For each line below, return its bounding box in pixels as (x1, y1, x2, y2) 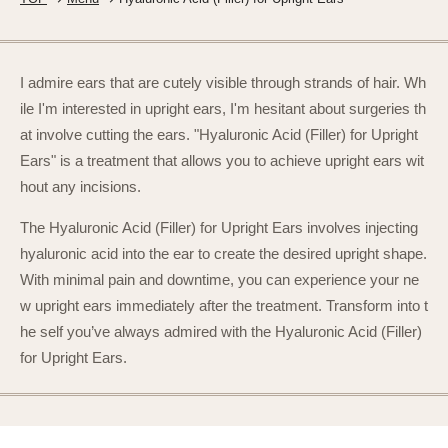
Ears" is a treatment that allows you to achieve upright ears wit (20, 152, 424, 169)
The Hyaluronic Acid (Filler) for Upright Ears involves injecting (20, 219, 418, 236)
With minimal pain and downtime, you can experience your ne (20, 271, 419, 288)
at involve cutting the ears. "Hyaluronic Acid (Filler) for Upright (20, 126, 418, 143)
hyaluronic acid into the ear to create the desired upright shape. (20, 245, 427, 262)
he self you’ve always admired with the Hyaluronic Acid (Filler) (20, 323, 422, 340)
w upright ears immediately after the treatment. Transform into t (20, 297, 428, 314)
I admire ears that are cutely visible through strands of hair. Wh (20, 74, 426, 91)
